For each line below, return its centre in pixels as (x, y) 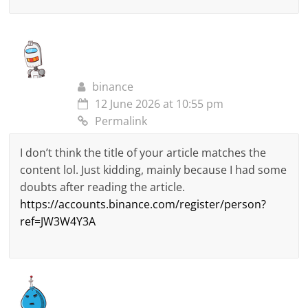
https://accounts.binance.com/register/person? (143, 205)
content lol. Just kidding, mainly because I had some (154, 170)
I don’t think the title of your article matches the (143, 153)
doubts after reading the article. (103, 187)
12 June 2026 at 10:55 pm (159, 104)
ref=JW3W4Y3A (58, 222)
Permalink (121, 121)
